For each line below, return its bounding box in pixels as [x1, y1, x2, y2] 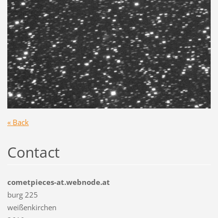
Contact [7, 142, 60, 163]
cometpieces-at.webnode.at [7, 177, 110, 187]
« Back [7, 117, 29, 127]
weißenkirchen [7, 202, 56, 213]
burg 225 [7, 190, 38, 200]
